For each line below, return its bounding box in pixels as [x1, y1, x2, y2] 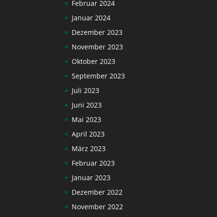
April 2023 [72, 129, 105, 139]
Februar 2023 [72, 158, 115, 168]
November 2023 [72, 42, 124, 51]
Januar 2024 [72, 13, 111, 22]
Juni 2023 [72, 100, 102, 109]
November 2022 [72, 201, 124, 211]
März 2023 [72, 143, 106, 153]
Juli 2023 [72, 85, 100, 95]
